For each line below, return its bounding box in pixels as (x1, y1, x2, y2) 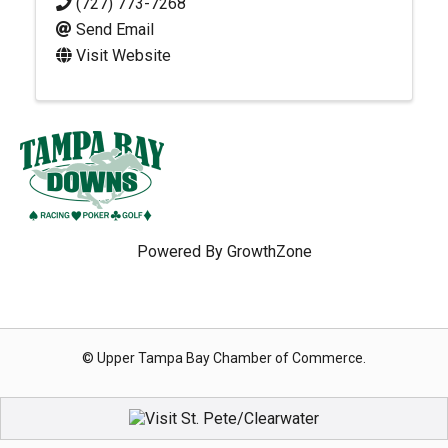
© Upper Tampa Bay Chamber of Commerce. (82, 350, 366, 366)
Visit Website (76, 46, 171, 65)
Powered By (136, 242, 227, 261)
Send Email (76, 20, 154, 39)
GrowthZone (226, 242, 312, 261)
